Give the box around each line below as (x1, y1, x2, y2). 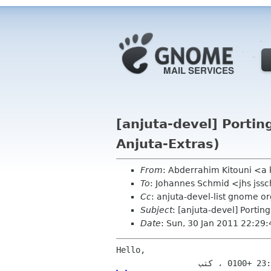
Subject (140, 205, 172, 215)
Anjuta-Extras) (116, 137, 220, 151)
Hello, (116, 245, 145, 255)
